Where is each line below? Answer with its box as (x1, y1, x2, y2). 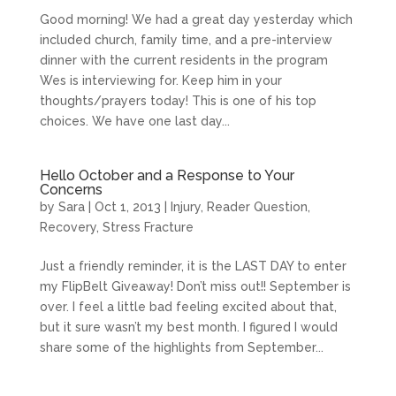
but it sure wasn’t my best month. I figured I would (39, 320, 338, 334)
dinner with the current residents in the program (39, 53, 328, 67)
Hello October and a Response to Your (39, 167, 294, 184)
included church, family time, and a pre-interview (39, 33, 332, 47)
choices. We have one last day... (39, 114, 230, 128)
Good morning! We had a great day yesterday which (39, 12, 353, 27)
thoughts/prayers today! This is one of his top (39, 94, 316, 108)
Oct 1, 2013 (94, 200, 161, 214)
